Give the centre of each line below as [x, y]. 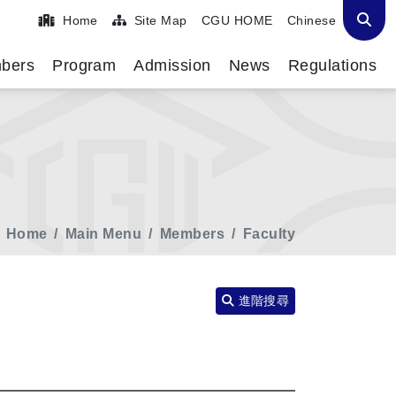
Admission [172, 65]
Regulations [332, 65]
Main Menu [103, 234]
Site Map [159, 20]
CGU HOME [237, 20]
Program [84, 65]
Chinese [311, 20]
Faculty [269, 234]
